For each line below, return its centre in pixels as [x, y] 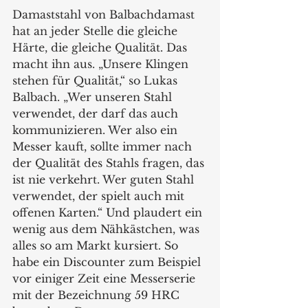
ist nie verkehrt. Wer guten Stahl [105, 180]
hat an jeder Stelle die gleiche [97, 31]
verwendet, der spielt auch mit [100, 196]
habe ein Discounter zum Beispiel [108, 262]
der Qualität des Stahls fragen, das [110, 163]
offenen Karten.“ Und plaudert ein [109, 213]
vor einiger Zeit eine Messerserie [106, 279]
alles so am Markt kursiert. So [97, 246]
